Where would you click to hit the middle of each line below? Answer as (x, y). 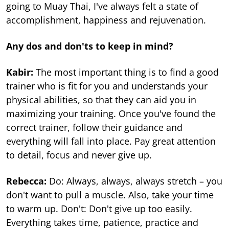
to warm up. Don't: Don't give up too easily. (99, 208)
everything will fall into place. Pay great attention (111, 141)
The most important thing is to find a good (126, 72)
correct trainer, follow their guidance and (94, 127)
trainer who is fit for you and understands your (107, 86)
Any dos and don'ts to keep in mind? (90, 46)
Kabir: (20, 72)
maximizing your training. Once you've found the (111, 113)
